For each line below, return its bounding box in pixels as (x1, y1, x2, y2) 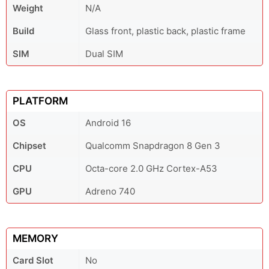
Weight (13, 2, 43, 14)
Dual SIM (85, 48, 123, 59)
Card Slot (13, 255, 53, 266)
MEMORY (13, 232, 58, 244)
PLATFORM (13, 95, 68, 107)
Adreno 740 (85, 186, 135, 197)
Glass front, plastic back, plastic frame (85, 25, 246, 37)
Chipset (13, 140, 46, 151)
